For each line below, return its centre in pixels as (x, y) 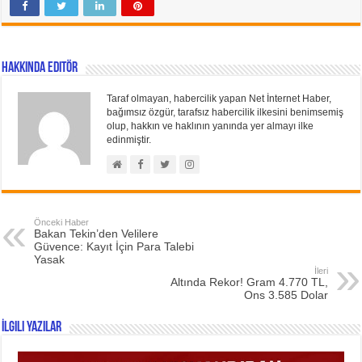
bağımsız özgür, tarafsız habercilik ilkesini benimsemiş (225, 113)
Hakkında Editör (40, 69)
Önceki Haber (62, 223)
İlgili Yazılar (32, 328)
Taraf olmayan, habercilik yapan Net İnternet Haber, (219, 99)
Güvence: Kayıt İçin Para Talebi (114, 247)
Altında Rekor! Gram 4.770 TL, (249, 282)
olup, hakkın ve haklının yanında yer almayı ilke (210, 126)
